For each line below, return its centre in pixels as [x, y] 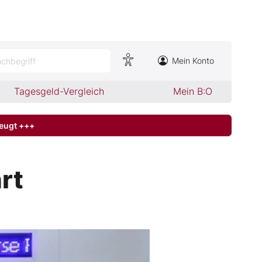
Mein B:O [192, 91]
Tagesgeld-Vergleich [59, 91]
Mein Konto [193, 61]
